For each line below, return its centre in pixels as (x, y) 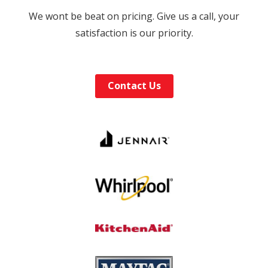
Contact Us (134, 86)
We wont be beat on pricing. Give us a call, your (134, 16)
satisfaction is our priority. (134, 33)
